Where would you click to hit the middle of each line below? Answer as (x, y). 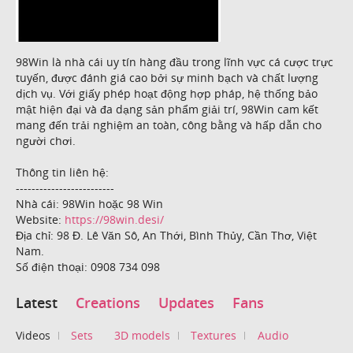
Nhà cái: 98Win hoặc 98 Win (89, 203)
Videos (33, 335)
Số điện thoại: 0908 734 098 (88, 266)
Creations (108, 303)
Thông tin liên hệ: (62, 172)
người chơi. (46, 140)
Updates (186, 303)
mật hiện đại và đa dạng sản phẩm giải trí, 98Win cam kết (167, 109)
